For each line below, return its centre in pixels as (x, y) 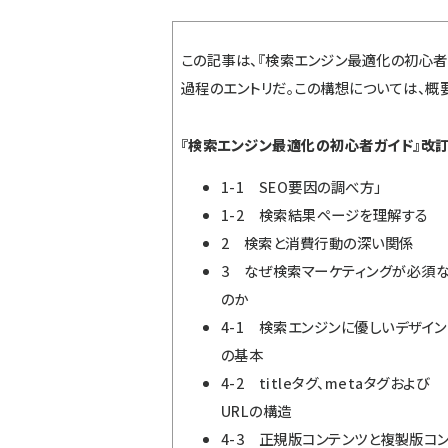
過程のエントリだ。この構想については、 (303, 87)
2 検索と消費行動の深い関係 (317, 243)
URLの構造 (256, 411)
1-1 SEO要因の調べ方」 (301, 187)
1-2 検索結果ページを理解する (325, 215)
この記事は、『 (223, 59)
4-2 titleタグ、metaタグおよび (325, 383)
